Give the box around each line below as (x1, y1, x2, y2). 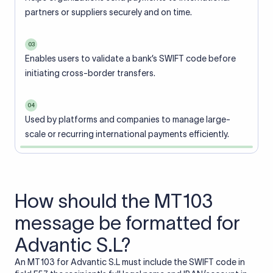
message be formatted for (15, 212, 240, 233)
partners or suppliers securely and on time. (25, 7, 192, 17)
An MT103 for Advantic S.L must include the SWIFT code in (15, 257, 245, 267)
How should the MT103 (15, 190, 213, 211)
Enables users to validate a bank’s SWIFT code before (25, 54, 236, 63)
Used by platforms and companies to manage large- (25, 115, 230, 124)
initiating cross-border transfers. (25, 68, 155, 78)
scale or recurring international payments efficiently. (25, 129, 229, 139)
